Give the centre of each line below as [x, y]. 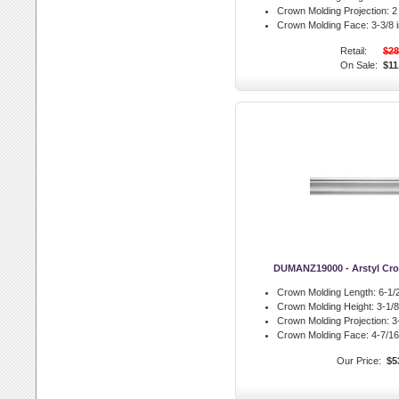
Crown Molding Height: [326, 306]
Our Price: [359, 361]
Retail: [354, 51]
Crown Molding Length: [326, 292]
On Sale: [359, 65]
